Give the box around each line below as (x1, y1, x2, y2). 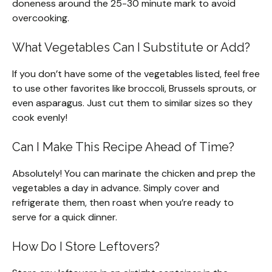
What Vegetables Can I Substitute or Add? (12, 40, 250, 55)
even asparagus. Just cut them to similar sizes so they (12, 97, 253, 110)
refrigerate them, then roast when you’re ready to (12, 196, 234, 209)
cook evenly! (12, 111, 67, 124)
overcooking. (12, 12, 69, 25)
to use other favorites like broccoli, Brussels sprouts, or (12, 82, 257, 95)
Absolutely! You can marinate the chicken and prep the (12, 167, 256, 180)
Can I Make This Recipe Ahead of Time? (12, 140, 234, 155)
